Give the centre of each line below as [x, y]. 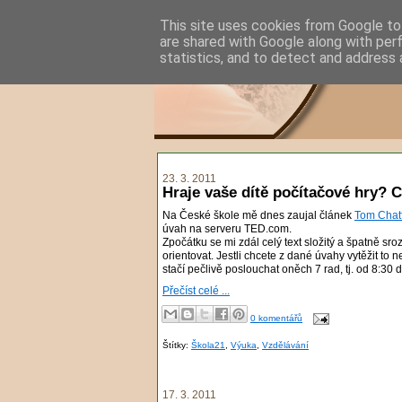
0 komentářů [276, 319]
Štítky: [177, 345]
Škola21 [208, 345]
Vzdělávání [285, 345]
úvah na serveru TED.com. [227, 229]
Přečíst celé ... [196, 290]
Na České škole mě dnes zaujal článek [258, 216]
